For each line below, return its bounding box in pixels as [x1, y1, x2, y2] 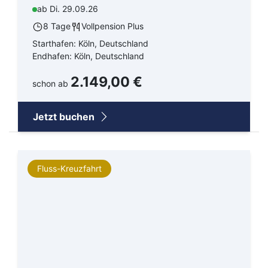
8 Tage [43, 21, 71, 32]
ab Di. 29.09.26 [37, 4, 98, 14]
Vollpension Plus [81, 21, 144, 32]
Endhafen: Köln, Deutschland [32, 51, 144, 62]
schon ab [32, 78, 71, 89]
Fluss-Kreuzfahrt [37, 163, 102, 174]
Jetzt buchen [33, 111, 97, 123]
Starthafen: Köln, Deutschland [32, 38, 148, 49]
